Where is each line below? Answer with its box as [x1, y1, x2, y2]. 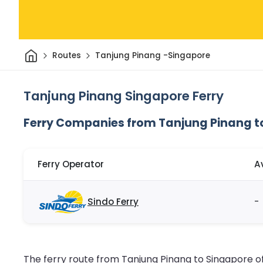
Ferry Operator [38, 158, 104, 171]
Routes [52, 50, 81, 62]
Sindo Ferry [87, 195, 139, 208]
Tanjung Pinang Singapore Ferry [23, 86, 224, 105]
